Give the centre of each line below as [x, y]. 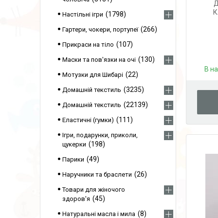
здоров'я [76, 199]
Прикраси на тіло [88, 45]
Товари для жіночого [94, 190]
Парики [73, 159]
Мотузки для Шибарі [93, 75]
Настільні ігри [83, 14]
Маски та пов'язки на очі [99, 60]
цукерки [74, 144]
